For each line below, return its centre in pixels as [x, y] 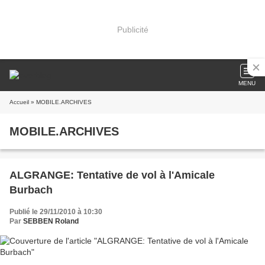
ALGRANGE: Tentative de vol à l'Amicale [112, 175]
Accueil [19, 102]
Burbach [31, 190]
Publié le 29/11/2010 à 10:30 [56, 212]
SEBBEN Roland [51, 221]
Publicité [132, 29]
